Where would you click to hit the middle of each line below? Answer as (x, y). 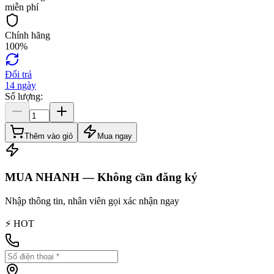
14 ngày (20, 85)
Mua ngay (115, 136)
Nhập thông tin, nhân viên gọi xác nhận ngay (92, 201)
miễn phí (22, 7)
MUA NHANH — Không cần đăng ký (101, 177)
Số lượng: (24, 96)
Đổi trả (18, 74)
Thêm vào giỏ (49, 136)
